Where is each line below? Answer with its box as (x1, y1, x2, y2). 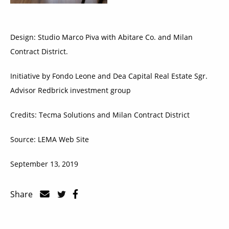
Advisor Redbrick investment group (10, 85, 131, 95)
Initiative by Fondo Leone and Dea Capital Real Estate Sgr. (10, 71, 208, 81)
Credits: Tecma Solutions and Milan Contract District (10, 109, 190, 120)
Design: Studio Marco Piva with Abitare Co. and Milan (10, 32, 193, 42)
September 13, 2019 (10, 158, 78, 169)
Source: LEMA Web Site (10, 134, 89, 144)
